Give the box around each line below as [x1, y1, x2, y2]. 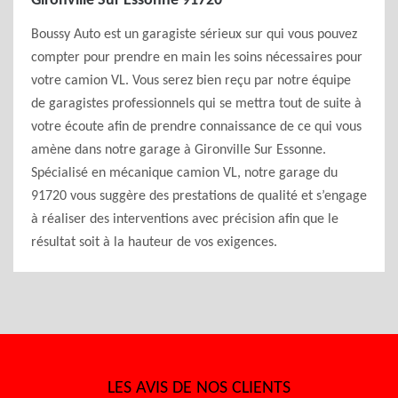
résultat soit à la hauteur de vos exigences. [31, 235, 277, 250]
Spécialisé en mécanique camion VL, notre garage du [31, 166, 338, 180]
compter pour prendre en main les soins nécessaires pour [31, 51, 362, 65]
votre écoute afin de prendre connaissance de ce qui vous [31, 120, 362, 134]
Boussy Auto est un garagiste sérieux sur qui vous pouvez [31, 28, 357, 42]
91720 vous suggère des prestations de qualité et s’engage [31, 189, 367, 203]
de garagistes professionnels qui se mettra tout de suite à [31, 97, 362, 111]
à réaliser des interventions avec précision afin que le [31, 212, 338, 227]
